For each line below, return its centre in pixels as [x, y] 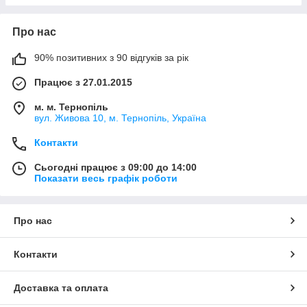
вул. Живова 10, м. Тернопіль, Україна [120, 118]
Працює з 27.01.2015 [83, 83]
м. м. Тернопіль [71, 107]
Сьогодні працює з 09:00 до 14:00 [115, 168]
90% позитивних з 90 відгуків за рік [111, 58]
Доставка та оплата [61, 288]
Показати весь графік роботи [106, 179]
